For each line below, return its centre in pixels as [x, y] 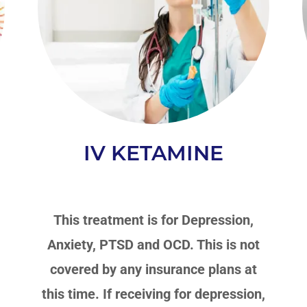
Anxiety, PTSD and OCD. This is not [153, 244]
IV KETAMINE [153, 153]
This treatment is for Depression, [153, 220]
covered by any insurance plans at [153, 269]
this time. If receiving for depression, [153, 294]
